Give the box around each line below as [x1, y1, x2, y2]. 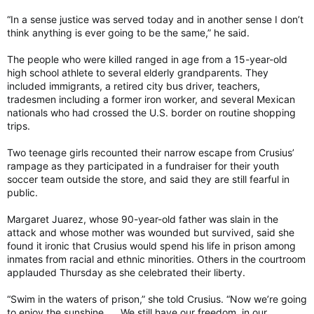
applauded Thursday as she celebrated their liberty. [7, 266, 245, 278]
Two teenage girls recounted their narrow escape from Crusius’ [7, 146, 294, 158]
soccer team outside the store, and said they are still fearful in [7, 172, 289, 185]
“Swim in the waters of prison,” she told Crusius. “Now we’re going [7, 292, 307, 305]
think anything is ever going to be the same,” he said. [7, 26, 250, 39]
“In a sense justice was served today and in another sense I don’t [7, 13, 303, 25]
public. [7, 186, 38, 198]
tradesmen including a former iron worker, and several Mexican [7, 93, 295, 105]
